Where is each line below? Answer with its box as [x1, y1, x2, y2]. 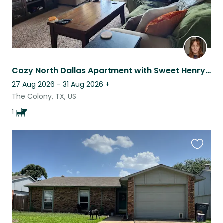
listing [191, 167, 213, 179]
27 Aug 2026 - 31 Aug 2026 [12, 79, 103, 90]
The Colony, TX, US [12, 91, 76, 102]
